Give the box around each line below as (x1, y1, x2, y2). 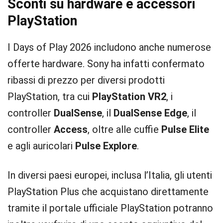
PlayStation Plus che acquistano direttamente (7, 186, 209, 198)
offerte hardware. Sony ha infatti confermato (7, 58, 205, 70)
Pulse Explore (75, 140, 137, 152)
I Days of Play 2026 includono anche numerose (7, 41, 211, 53)
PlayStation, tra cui (7, 91, 92, 103)
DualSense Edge (113, 107, 187, 119)
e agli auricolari (7, 140, 75, 152)
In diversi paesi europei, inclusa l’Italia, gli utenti (7, 169, 212, 181)
